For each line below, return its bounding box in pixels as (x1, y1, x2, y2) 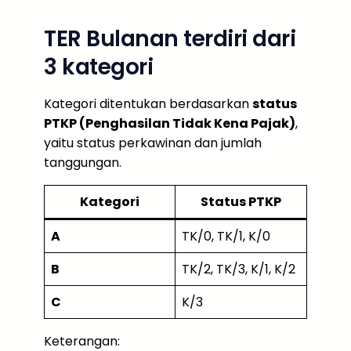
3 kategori (44, 51, 153, 82)
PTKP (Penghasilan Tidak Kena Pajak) (44, 114, 295, 132)
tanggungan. (44, 153, 121, 172)
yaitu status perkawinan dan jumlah (44, 133, 262, 152)
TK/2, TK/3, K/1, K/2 (182, 259, 295, 278)
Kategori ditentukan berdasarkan (44, 94, 252, 113)
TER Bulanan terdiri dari (44, 23, 295, 54)
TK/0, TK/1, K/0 (182, 226, 270, 245)
